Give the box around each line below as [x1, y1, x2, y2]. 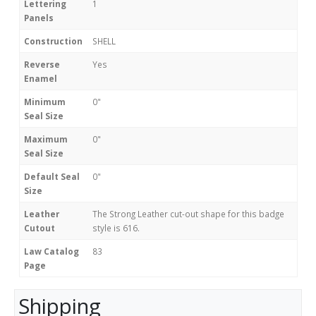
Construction [24, 35, 83, 47]
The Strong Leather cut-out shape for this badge [92, 208, 284, 220]
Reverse [24, 59, 60, 71]
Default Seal [24, 171, 80, 183]
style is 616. [92, 222, 140, 234]
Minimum [24, 96, 66, 108]
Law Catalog [24, 245, 79, 257]
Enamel [24, 73, 57, 85]
